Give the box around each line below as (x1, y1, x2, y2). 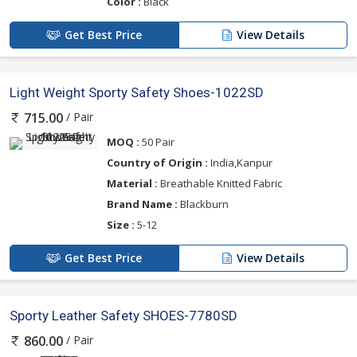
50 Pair (139, 134, 175, 149)
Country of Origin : (107, 155, 208, 170)
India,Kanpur (208, 155, 273, 170)
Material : (107, 175, 158, 190)
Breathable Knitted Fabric (158, 175, 282, 190)
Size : (107, 217, 135, 232)
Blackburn (178, 196, 229, 211)
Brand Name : (107, 196, 178, 211)
